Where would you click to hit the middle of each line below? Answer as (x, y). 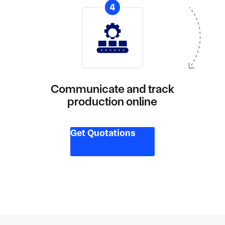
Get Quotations (103, 133)
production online (113, 101)
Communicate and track (112, 89)
